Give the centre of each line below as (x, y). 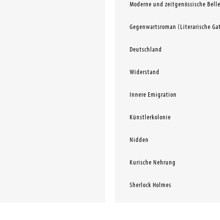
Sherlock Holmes (150, 185)
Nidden (139, 140)
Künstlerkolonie (150, 117)
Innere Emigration (153, 95)
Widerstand (144, 72)
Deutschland (146, 50)
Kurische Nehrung (152, 163)
